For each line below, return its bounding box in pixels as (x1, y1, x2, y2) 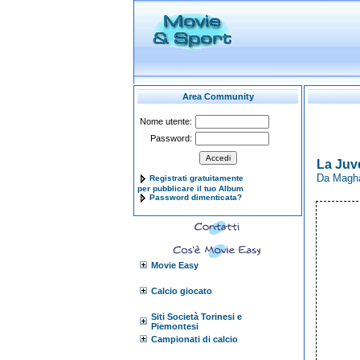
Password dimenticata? (149, 193, 242, 202)
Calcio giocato (151, 286, 212, 296)
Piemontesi (151, 321, 198, 331)
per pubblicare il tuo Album (137, 184, 243, 193)
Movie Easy (151, 260, 198, 270)
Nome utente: (140, 117, 192, 126)
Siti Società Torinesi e (151, 312, 242, 321)
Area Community (182, 92, 254, 101)
